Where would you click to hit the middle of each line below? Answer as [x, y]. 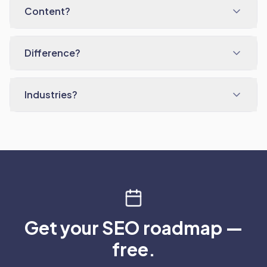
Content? [47, 11]
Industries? [51, 94]
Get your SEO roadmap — [133, 228]
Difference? [52, 53]
